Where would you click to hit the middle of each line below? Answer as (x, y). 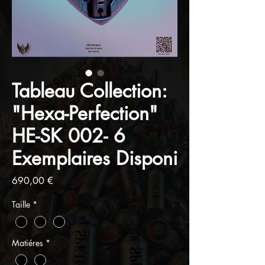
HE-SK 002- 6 (69, 135)
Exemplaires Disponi (95, 158)
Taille (21, 204)
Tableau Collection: (89, 91)
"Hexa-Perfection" (85, 113)
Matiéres (28, 243)
